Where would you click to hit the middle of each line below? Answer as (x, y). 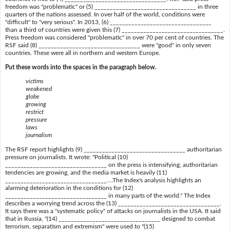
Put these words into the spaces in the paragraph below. (81, 67)
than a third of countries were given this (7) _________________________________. (115, 30)
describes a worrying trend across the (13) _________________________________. (113, 203)
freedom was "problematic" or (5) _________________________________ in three (111, 7)
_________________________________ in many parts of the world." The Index (108, 195)
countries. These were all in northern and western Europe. (82, 53)
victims (34, 81)
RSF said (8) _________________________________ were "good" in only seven (108, 45)
